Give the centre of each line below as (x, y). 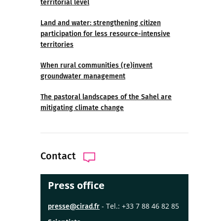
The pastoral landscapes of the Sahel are (106, 97)
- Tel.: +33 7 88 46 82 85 (139, 206)
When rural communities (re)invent (96, 65)
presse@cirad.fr (74, 206)
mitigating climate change (82, 108)
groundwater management (83, 76)
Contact (58, 156)
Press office (76, 185)
